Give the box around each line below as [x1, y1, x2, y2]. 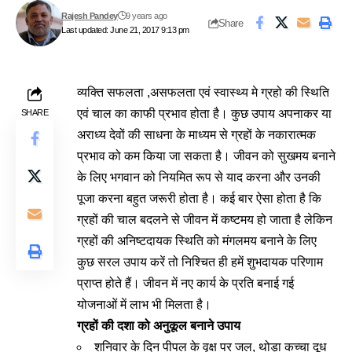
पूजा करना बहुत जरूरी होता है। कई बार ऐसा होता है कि [77, 192, 321, 205]
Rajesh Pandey [61, 11, 118, 20]
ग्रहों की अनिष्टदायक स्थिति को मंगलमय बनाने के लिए [77, 234, 317, 247]
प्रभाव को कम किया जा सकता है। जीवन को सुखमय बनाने [77, 149, 335, 163]
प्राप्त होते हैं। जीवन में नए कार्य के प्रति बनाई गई [77, 277, 294, 290]
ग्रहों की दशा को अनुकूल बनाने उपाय [77, 319, 240, 332]
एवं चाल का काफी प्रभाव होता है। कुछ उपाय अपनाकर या [77, 107, 332, 120]
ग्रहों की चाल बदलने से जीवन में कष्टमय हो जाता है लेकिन [77, 213, 332, 226]
